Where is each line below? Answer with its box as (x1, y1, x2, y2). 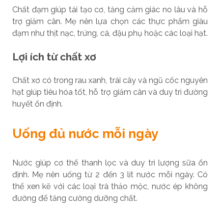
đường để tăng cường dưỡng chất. (12, 193, 137, 203)
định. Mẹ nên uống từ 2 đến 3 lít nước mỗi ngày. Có (12, 169, 208, 179)
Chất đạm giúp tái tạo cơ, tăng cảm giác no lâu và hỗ (12, 4, 208, 14)
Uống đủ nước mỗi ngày (12, 126, 158, 141)
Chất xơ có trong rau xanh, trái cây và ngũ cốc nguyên (12, 75, 208, 85)
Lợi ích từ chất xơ (12, 50, 96, 63)
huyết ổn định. (12, 99, 63, 109)
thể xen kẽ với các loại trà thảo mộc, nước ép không (12, 181, 208, 191)
